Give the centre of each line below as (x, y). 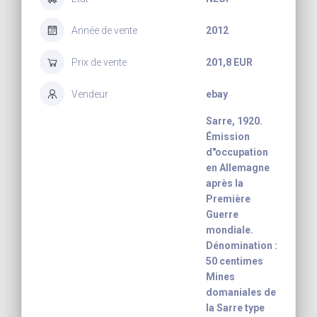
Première (228, 199)
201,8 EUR (229, 62)
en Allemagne (238, 168)
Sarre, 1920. (234, 121)
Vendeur (90, 94)
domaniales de (241, 293)
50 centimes (235, 261)
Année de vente (104, 30)
